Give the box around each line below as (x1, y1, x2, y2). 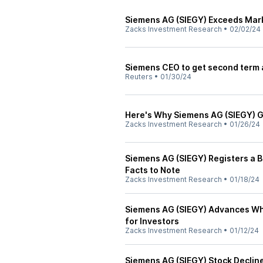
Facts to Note (125, 165, 180, 175)
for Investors (125, 216, 179, 226)
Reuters (125, 72, 153, 81)
